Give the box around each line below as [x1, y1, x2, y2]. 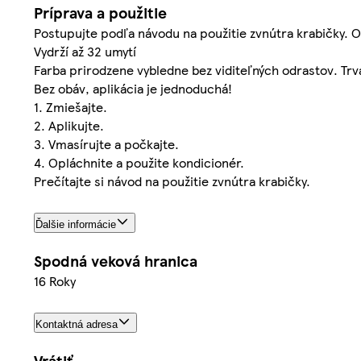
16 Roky [34, 271, 76, 290]
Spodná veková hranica [34, 249, 197, 272]
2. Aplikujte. [34, 115, 104, 135]
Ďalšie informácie [35, 218, 116, 230]
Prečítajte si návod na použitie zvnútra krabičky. [34, 171, 310, 190]
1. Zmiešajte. [34, 97, 107, 116]
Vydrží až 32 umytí [34, 41, 136, 60]
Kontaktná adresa [35, 317, 118, 330]
